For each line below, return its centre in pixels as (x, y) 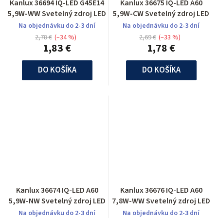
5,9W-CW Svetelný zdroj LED (161, 13)
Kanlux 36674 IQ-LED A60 (57, 190)
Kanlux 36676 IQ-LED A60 (161, 190)
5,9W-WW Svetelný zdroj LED (57, 13)
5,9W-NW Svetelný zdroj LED (57, 201)
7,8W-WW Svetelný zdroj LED (161, 201)
